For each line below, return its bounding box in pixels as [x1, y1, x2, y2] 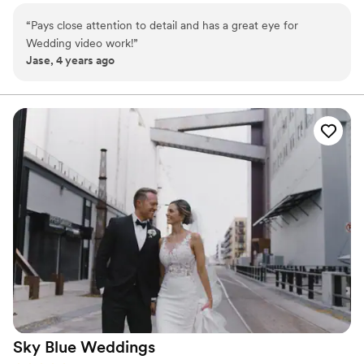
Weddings [80, 337, 155, 357]
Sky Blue [13, 337, 76, 357]
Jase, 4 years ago [26, 53, 115, 67]
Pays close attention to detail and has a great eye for [31, 18, 298, 32]
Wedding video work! [26, 36, 133, 50]
